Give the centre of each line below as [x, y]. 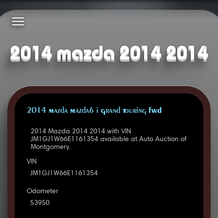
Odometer [42, 192]
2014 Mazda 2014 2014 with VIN [81, 132]
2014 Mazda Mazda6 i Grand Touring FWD [94, 111]
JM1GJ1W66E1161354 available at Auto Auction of [108, 140]
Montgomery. [50, 148]
